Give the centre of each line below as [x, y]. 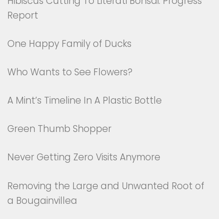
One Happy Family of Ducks [69, 44]
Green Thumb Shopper [59, 129]
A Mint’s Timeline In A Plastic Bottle [85, 101]
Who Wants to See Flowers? [70, 72]
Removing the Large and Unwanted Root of [106, 186]
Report [23, 15]
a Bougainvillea [42, 200]
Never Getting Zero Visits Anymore [84, 157]
